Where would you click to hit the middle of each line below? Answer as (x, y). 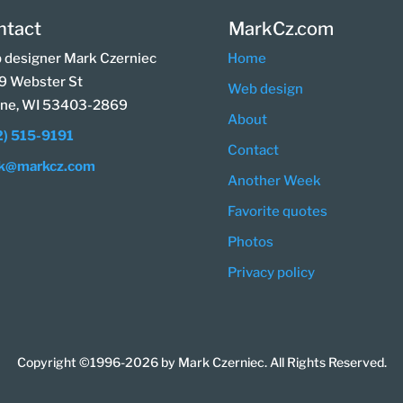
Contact (253, 150)
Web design (265, 89)
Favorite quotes (277, 211)
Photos (250, 242)
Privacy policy (271, 272)
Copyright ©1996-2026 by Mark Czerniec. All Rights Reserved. (201, 363)
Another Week (274, 180)
